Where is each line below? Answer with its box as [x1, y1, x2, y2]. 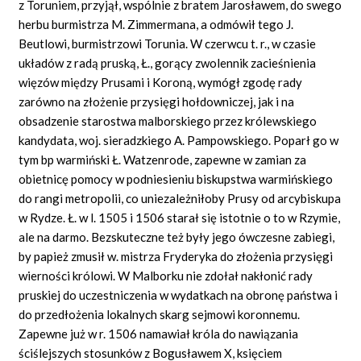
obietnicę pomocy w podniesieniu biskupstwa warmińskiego [19, 171, 334, 186]
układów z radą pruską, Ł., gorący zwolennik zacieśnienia [19, 55, 317, 70]
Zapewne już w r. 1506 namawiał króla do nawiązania [19, 326, 299, 341]
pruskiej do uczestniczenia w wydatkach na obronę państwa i [19, 287, 338, 302]
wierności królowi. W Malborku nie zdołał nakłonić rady [19, 268, 313, 283]
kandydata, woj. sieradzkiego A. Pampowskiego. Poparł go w [19, 132, 339, 147]
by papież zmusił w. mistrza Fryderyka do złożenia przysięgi [19, 248, 334, 263]
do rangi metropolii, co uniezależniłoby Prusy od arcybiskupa [19, 190, 342, 205]
